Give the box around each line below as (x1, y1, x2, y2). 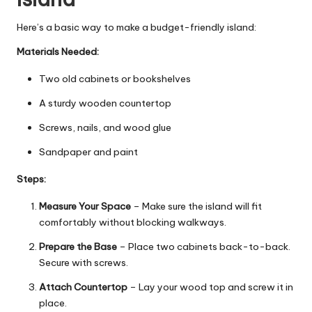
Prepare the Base (39, 240, 117, 253)
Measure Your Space (39, 199, 131, 212)
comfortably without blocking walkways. (39, 215, 226, 228)
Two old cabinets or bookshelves (39, 72, 191, 85)
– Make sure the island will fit (131, 199, 262, 212)
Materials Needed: (17, 45, 99, 58)
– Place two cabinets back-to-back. (117, 240, 290, 253)
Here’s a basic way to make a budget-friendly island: (17, 20, 256, 33)
